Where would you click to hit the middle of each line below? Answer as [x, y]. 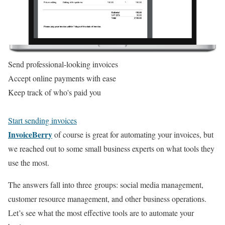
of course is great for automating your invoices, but [133, 134]
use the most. [29, 162]
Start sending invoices [42, 120]
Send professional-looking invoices [63, 64]
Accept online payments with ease [62, 78]
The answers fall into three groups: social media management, [106, 184]
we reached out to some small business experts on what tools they [111, 148]
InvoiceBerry [30, 134]
